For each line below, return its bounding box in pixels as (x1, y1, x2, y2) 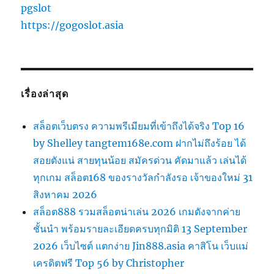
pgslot (21, 2, 52, 15)
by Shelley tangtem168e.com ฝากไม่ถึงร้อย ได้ (33, 137, 246, 150)
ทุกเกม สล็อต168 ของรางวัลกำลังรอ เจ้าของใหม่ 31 (33, 171, 253, 184)
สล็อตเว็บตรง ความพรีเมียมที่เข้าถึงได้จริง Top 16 (33, 120, 245, 133)
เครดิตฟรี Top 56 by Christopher (33, 257, 185, 270)
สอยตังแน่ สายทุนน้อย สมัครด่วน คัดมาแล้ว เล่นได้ (33, 154, 247, 167)
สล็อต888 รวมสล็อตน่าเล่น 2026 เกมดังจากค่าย (33, 206, 241, 218)
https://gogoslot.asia (21, 19, 124, 32)
